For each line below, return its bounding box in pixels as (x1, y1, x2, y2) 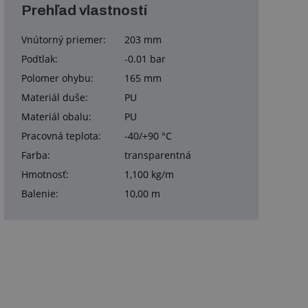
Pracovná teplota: (21, 129, 101, 143)
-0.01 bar (124, 52, 166, 66)
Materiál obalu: (21, 110, 91, 124)
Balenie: (21, 187, 58, 201)
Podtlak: (21, 52, 58, 66)
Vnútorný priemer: (21, 33, 106, 47)
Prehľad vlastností (21, 3, 147, 19)
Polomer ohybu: (21, 71, 93, 85)
